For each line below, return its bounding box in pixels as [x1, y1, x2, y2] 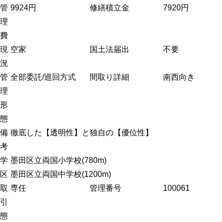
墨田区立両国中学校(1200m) [10, 170, 111, 179]
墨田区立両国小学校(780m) [10, 156, 107, 165]
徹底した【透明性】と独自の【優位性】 [10, 128, 153, 137]
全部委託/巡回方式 [10, 73, 76, 82]
